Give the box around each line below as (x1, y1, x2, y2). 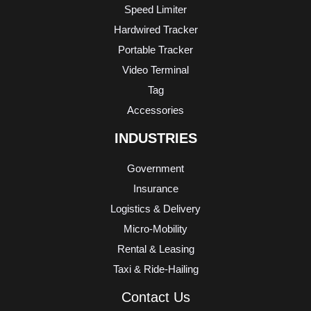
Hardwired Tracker (113, 24, 198, 36)
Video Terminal (122, 65, 189, 76)
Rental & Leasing (117, 243, 194, 255)
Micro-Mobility (124, 223, 187, 235)
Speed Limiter (124, 4, 187, 16)
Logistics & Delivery (110, 203, 201, 215)
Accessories (127, 105, 184, 117)
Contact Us (121, 289, 190, 305)
